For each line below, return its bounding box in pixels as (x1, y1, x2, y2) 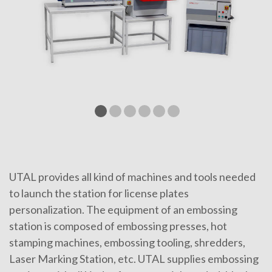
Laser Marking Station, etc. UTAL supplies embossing (9, 252, 259, 266)
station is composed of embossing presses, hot (9, 219, 227, 233)
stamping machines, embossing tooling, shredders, (9, 236, 245, 250)
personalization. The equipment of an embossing (9, 203, 237, 217)
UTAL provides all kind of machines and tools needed (9, 170, 256, 184)
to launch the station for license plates (9, 186, 189, 200)
